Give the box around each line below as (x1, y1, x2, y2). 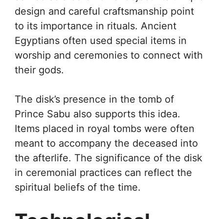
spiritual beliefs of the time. (15, 181, 141, 193)
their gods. (15, 64, 64, 76)
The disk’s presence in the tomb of (15, 93, 174, 105)
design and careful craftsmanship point (15, 5, 194, 17)
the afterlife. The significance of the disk (15, 152, 202, 164)
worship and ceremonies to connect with (15, 49, 203, 61)
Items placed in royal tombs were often (15, 122, 195, 134)
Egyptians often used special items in (15, 34, 187, 46)
